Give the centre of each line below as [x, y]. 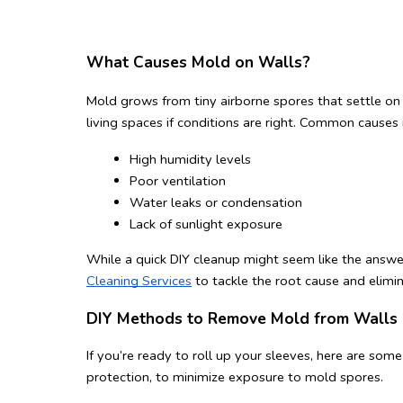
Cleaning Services [139, 281]
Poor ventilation [178, 181]
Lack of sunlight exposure [206, 224]
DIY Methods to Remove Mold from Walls [242, 318]
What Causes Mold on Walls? [198, 62]
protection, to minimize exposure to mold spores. [235, 376]
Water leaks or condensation [216, 202]
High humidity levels [190, 159]
